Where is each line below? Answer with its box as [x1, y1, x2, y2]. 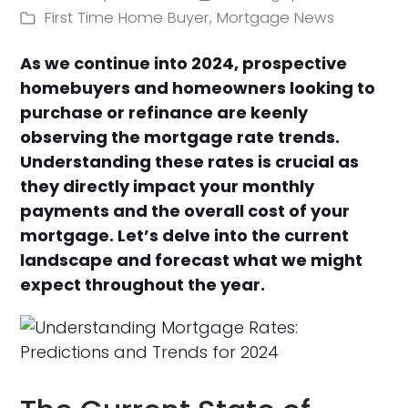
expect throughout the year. [20, 272, 266, 296]
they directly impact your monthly [20, 174, 315, 198]
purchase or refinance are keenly [20, 100, 309, 124]
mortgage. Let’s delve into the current [20, 223, 350, 247]
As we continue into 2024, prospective [20, 51, 348, 75]
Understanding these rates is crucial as [20, 149, 360, 173]
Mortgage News [217, 7, 335, 29]
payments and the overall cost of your [20, 199, 351, 222]
